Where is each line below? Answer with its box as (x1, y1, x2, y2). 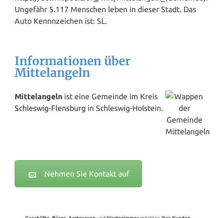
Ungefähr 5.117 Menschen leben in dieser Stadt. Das (15, 5, 196, 14)
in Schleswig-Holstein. (86, 104, 163, 113)
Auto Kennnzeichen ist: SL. (15, 17, 107, 26)
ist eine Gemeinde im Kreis (62, 92, 158, 101)
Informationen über (15, 54, 130, 69)
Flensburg (51, 104, 86, 113)
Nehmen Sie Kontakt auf (44, 169, 129, 179)
